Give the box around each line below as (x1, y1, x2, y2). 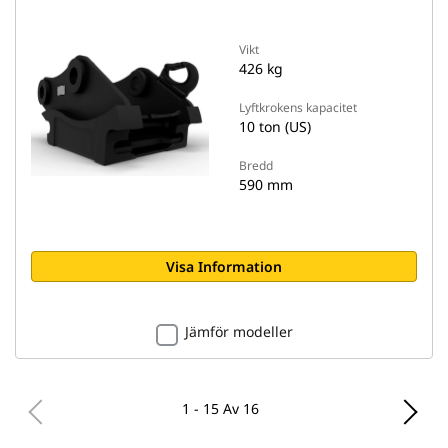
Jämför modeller (184, 322, 293, 341)
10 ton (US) (239, 117, 311, 136)
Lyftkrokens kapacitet (239, 99, 357, 116)
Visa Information (166, 257, 282, 276)
